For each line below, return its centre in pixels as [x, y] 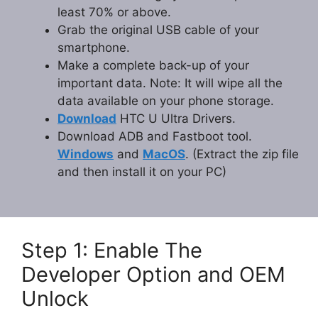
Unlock [55, 298]
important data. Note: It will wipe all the [170, 83]
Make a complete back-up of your [153, 66]
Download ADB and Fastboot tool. [155, 137]
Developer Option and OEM [153, 274]
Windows [86, 154]
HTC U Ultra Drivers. [176, 119]
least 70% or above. [114, 12]
